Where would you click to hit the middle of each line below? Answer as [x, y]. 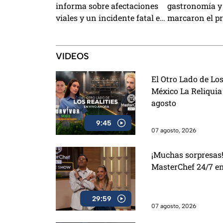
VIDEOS [72, 56]
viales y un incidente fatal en [111, 18]
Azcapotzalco [81, 30]
